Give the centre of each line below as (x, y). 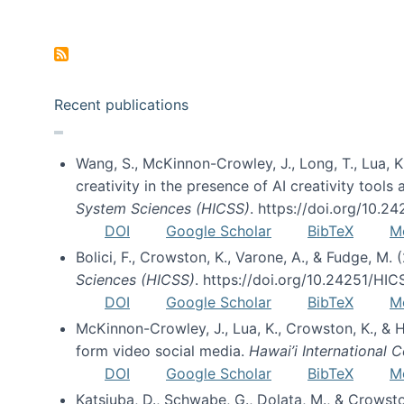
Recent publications (121, 105)
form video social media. (162, 351)
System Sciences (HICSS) (163, 208)
